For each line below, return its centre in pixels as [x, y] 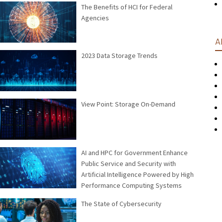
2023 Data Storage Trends [119, 56]
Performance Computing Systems [132, 185]
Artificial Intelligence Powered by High [138, 174]
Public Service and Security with [129, 163]
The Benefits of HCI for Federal [127, 7]
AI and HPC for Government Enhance [135, 152]
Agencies [95, 18]
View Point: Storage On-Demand [128, 104]
